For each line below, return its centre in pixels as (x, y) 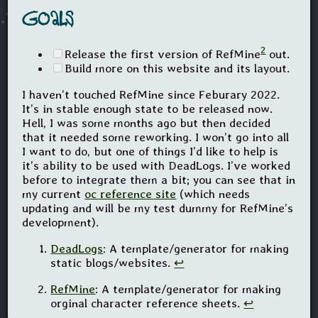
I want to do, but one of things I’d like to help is (150, 151)
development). (61, 222)
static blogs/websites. (113, 262)
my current (54, 193)
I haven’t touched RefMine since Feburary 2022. (151, 94)
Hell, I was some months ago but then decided (147, 122)
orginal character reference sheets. (147, 303)
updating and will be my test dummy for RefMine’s (158, 208)
